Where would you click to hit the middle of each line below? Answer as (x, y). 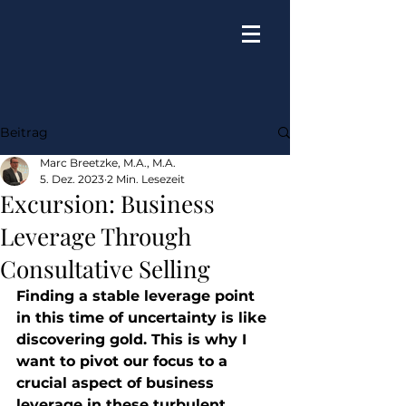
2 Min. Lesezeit (146, 179)
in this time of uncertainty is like (144, 318)
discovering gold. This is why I (134, 339)
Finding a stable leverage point (138, 296)
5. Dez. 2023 (72, 179)
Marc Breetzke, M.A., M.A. (108, 163)
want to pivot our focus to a (124, 361)
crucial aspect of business (117, 383)
